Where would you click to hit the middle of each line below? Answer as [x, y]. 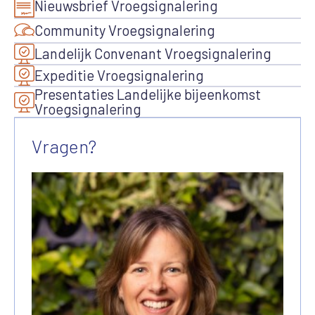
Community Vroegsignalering [125, 31]
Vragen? [64, 146]
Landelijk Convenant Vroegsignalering [153, 54]
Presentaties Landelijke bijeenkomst [148, 95]
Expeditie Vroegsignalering [119, 76]
